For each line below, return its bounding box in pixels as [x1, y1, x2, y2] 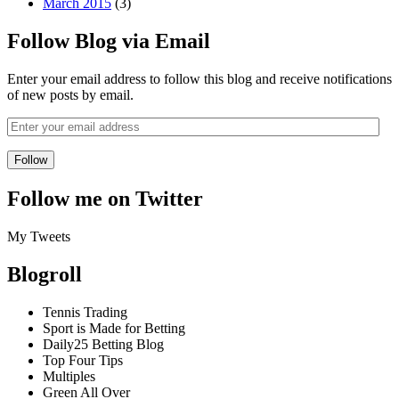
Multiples [43, 368, 95, 384]
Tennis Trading [43, 304, 127, 320]
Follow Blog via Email [7, 28, 210, 53]
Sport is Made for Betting [43, 320, 185, 336]
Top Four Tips [43, 352, 123, 368]
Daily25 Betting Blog [43, 336, 164, 352]
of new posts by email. [7, 86, 134, 102]
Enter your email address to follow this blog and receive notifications [7, 70, 392, 86]
